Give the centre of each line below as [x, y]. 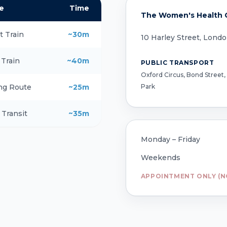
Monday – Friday [170, 140]
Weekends [160, 158]
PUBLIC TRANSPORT [177, 62]
